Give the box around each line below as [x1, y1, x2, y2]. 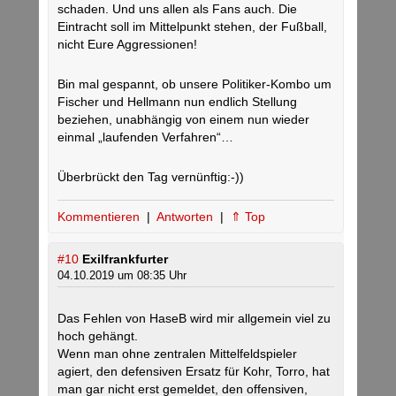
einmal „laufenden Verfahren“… [57, 130, 233, 145]
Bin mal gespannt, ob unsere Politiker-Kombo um [57, 77, 331, 92]
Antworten [156, 209, 217, 225]
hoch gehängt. [57, 329, 138, 344]
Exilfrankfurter [82, 252, 168, 267]
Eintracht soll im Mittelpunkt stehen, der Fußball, [57, 19, 327, 34]
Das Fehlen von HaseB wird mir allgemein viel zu [57, 311, 331, 326]
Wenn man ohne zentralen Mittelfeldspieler [57, 346, 297, 362]
